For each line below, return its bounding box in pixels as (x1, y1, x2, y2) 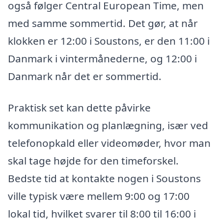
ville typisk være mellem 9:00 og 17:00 (8, 189, 190, 203)
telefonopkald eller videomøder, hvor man (8, 136, 211, 150)
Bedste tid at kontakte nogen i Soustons (8, 171, 201, 185)
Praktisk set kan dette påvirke (8, 100, 151, 114)
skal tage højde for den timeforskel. (8, 153, 179, 167)
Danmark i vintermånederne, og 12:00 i (8, 52, 197, 66)
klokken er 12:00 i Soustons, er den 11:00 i (8, 34, 210, 48)
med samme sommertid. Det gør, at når (8, 16, 198, 30)
